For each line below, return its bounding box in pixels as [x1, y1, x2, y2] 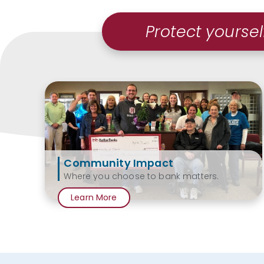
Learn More [71, 191, 117, 203]
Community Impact [64, 156, 173, 171]
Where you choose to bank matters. [64, 170, 219, 182]
